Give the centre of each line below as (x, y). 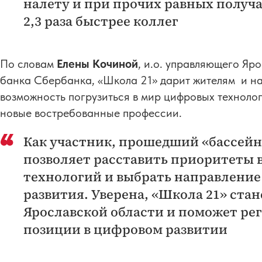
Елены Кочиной (97, 63)
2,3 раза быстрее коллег (101, 21)
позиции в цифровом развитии (125, 229)
